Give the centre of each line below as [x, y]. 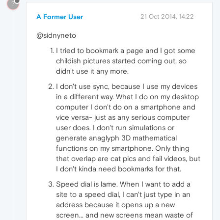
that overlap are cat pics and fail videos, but [128, 159]
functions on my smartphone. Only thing [123, 148]
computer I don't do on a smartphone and [126, 107]
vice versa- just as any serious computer [123, 117]
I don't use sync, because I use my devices [127, 86]
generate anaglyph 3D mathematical [116, 138]
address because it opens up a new [115, 205]
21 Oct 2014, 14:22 [167, 17]
